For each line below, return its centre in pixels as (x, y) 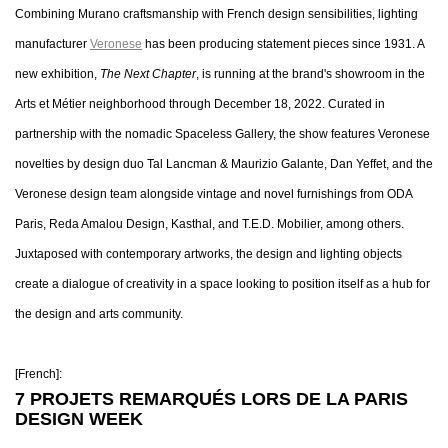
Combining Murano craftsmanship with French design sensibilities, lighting (216, 14)
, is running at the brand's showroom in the (310, 74)
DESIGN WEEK (79, 418)
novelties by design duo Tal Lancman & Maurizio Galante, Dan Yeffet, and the (224, 164)
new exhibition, (57, 74)
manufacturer (52, 44)
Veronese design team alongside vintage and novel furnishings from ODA (213, 194)
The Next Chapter (148, 74)
